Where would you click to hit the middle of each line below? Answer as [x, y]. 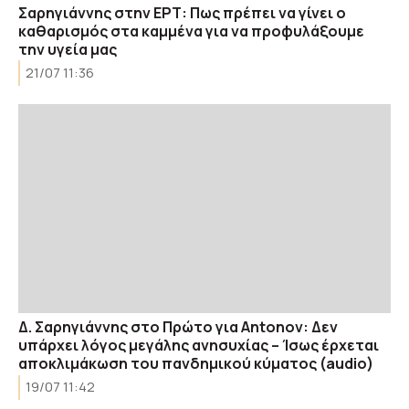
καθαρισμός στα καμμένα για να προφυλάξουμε [191, 31]
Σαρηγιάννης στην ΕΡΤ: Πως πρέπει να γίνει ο [182, 12]
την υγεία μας [68, 49]
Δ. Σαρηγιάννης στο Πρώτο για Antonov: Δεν [178, 327]
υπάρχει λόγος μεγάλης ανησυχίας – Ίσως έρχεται [199, 345]
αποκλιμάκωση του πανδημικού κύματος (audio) [196, 363]
